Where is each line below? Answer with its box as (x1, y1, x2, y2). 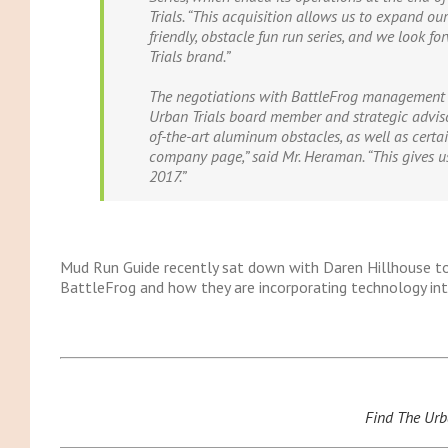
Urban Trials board (148, 105, 270, 126)
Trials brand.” (148, 45, 230, 66)
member (269, 105, 321, 126)
